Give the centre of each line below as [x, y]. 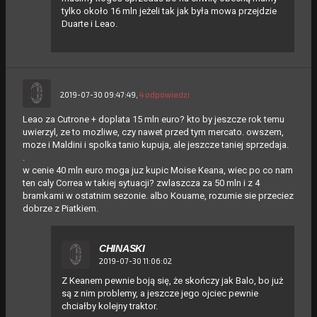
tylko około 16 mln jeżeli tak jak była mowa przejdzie [169, 11]
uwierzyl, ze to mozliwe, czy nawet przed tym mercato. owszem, [153, 132]
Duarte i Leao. [90, 23]
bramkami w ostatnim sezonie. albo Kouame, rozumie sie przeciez [158, 195]
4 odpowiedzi [165, 94]
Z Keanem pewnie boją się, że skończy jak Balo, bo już [172, 280]
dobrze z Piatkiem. [60, 208]
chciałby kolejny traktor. [110, 306]
